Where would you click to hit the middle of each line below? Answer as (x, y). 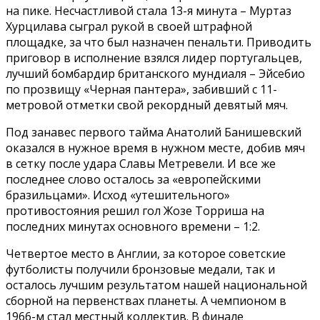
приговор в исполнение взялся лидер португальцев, (154, 58)
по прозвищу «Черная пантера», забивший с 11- (141, 90)
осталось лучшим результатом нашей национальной (156, 285)
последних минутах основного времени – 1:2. (133, 227)
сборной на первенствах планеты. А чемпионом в (146, 301)
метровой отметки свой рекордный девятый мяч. (147, 105)
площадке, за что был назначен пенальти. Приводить (159, 42)
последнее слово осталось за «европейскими (133, 180)
